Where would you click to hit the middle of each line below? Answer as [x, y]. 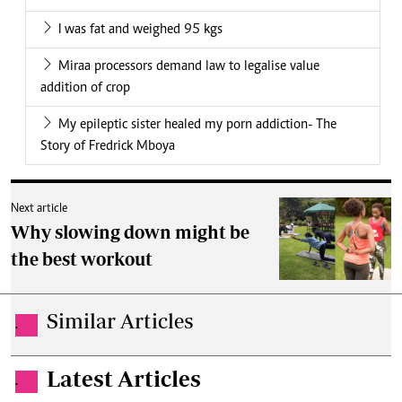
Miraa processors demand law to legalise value [189, 67]
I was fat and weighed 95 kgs [140, 30]
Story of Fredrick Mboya [108, 147]
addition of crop [85, 88]
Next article [39, 210]
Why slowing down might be [130, 232]
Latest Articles [124, 379]
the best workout [82, 259]
